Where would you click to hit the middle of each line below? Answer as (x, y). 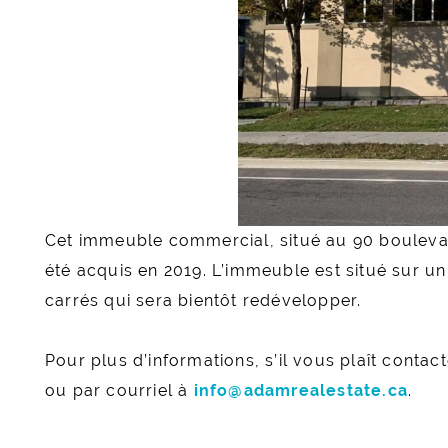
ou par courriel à (119, 390)
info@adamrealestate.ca (301, 390)
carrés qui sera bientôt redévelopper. (203, 300)
